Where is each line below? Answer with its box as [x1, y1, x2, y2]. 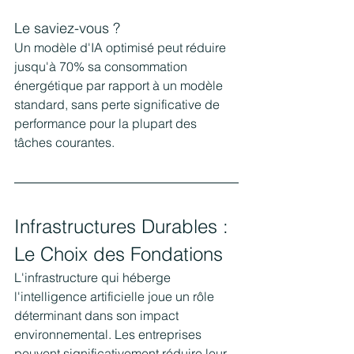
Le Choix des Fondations [14, 242, 223, 265]
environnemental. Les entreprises [14, 326, 205, 342]
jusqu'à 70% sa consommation [14, 58, 190, 74]
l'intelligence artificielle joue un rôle [14, 288, 217, 304]
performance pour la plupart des [14, 115, 200, 131]
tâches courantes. [14, 134, 115, 150]
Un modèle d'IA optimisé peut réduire [14, 39, 229, 55]
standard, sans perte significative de [14, 96, 223, 112]
